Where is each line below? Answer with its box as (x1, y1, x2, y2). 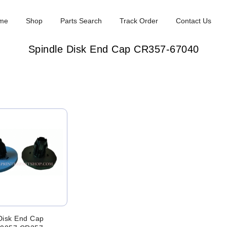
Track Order (120, 17, 159, 25)
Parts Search (60, 17, 102, 25)
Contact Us (176, 17, 212, 25)
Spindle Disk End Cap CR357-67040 (28, 44, 199, 55)
